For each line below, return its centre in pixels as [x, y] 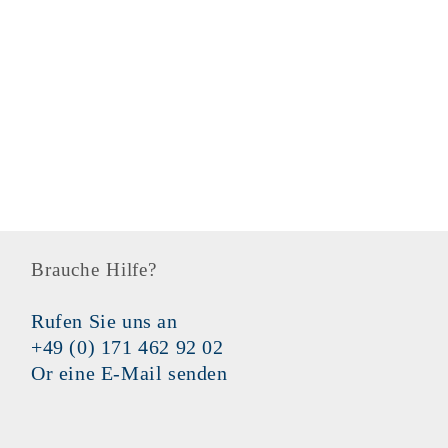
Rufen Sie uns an [104, 320]
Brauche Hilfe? [94, 269]
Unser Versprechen [224, 172]
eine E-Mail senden [143, 372]
